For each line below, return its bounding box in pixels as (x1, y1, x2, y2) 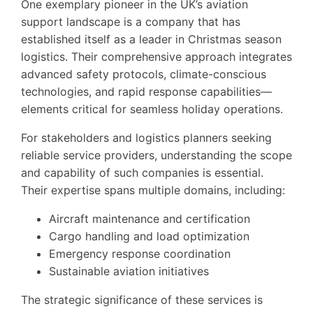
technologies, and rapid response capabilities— (21, 84, 272, 99)
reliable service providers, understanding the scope (21, 147, 292, 162)
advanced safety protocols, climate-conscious (21, 66, 266, 81)
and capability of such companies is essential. (21, 165, 263, 180)
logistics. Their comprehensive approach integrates (21, 49, 292, 64)
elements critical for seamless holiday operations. (21, 101, 283, 116)
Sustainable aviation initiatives (49, 263, 209, 278)
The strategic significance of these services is (21, 292, 263, 307)
